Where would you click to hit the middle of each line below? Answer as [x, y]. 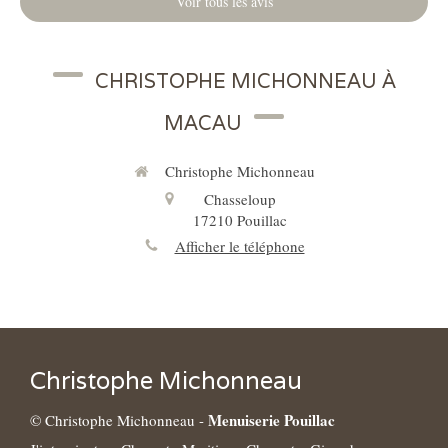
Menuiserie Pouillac [271, 420]
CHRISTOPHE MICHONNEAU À [245, 81]
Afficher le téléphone [239, 245]
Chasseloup [239, 198]
